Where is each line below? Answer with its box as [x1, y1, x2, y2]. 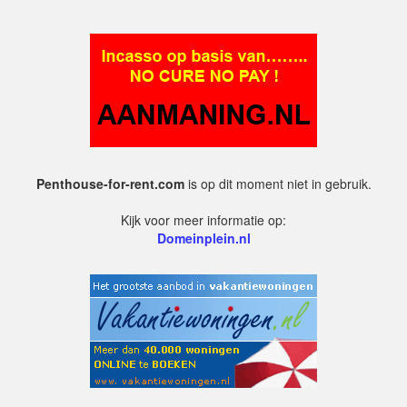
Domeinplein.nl [156, 229, 251, 247]
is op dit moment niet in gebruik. [184, 174, 372, 193]
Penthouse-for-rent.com [35, 174, 184, 193]
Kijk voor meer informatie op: [121, 211, 286, 229]
